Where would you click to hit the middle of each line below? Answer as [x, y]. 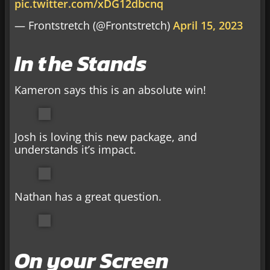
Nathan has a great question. [88, 196]
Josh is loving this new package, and [106, 137]
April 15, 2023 [208, 25]
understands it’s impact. [75, 149]
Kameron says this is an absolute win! [110, 89]
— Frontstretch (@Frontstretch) [94, 25]
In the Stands [81, 63]
